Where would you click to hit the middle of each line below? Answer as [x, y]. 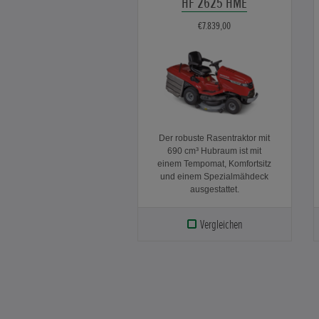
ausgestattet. [214, 189]
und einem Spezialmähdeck [215, 176]
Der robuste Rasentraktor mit [215, 138]
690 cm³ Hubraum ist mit [215, 151]
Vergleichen [221, 224]
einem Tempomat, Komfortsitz [215, 163]
